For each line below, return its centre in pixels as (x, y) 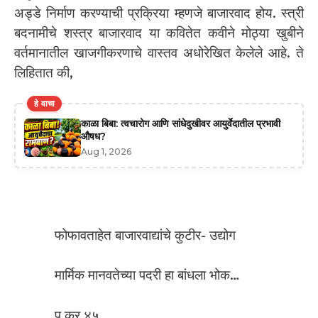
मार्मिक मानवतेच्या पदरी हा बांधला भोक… (147, 275)
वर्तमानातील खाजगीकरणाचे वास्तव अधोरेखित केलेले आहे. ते (159, 53)
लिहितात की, (44, 72)
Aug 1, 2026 (106, 152)
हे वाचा (45, 104)
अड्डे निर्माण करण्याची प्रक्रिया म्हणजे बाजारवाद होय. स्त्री (159, 13)
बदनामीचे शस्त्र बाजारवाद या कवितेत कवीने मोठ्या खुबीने (159, 33)
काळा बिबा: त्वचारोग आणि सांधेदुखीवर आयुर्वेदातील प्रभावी (181, 124)
